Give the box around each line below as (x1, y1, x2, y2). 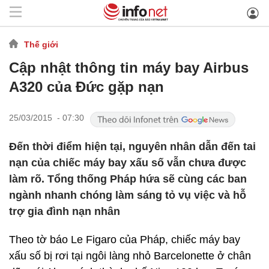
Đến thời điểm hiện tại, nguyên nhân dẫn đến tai (9, 141, 256, 153)
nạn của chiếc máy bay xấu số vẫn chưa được (9, 157, 246, 169)
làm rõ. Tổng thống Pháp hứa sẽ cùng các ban (9, 173, 247, 185)
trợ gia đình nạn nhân (9, 205, 120, 217)
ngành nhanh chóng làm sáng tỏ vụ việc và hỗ (9, 189, 246, 201)
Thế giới (24, 39, 58, 49)
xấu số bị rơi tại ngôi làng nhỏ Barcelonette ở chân (9, 250, 251, 262)
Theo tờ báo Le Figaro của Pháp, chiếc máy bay (9, 234, 240, 246)
